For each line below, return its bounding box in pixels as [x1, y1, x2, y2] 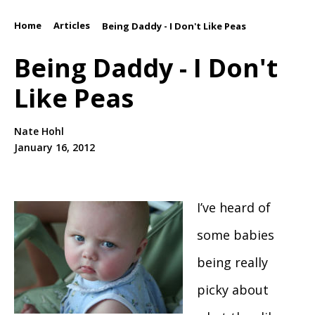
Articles [53, 19, 90, 32]
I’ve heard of [197, 199, 271, 217]
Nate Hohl [14, 124, 64, 139]
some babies [197, 226, 274, 244]
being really [197, 254, 268, 271]
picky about [197, 281, 269, 299]
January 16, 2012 [14, 141, 95, 155]
